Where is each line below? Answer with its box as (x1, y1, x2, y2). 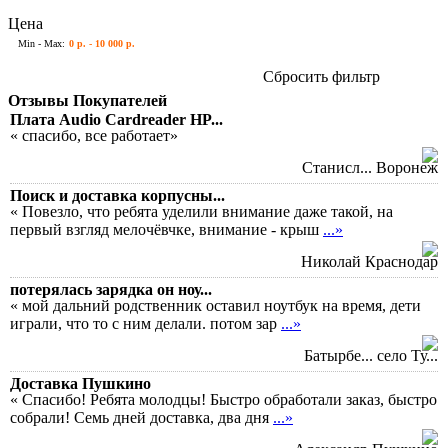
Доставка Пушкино (10, 374, 151, 392)
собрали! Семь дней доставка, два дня (10, 408, 273, 426)
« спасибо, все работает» (10, 126, 178, 144)
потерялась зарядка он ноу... (10, 280, 212, 298)
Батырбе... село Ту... (304, 346, 438, 364)
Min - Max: (18, 37, 65, 49)
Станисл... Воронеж (302, 158, 438, 176)
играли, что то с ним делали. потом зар (10, 314, 281, 332)
